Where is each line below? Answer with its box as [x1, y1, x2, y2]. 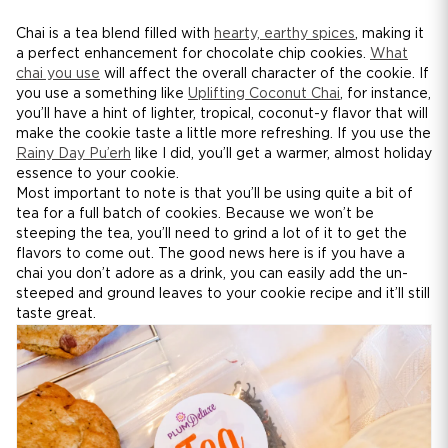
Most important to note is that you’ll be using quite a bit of [16, 186, 413, 201]
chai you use [16, 66, 100, 81]
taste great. [16, 306, 96, 321]
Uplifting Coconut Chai [188, 86, 340, 101]
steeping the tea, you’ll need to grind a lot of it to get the [16, 226, 407, 241]
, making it [355, 26, 424, 41]
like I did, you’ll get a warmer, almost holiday [131, 146, 432, 161]
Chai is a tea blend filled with [16, 26, 214, 41]
